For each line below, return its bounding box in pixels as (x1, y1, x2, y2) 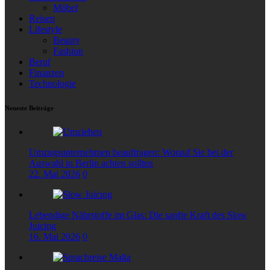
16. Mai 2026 (29, 231, 80, 242)
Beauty (53, 34, 80, 45)
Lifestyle (29, 24, 62, 34)
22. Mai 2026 (29, 168, 80, 179)
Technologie (29, 78, 76, 89)
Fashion (53, 45, 83, 56)
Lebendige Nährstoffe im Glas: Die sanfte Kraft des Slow (29, 209, 247, 220)
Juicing (29, 220, 56, 231)
